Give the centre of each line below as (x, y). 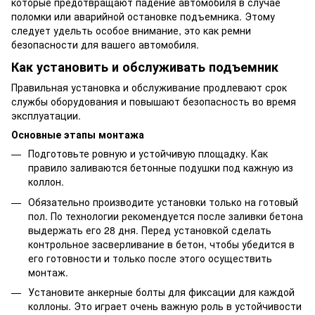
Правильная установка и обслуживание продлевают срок (149, 88)
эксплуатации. (46, 116)
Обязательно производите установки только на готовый (163, 201)
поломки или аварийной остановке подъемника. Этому (143, 17)
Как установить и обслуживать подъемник (145, 67)
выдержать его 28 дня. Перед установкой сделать (150, 230)
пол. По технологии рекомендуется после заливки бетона (166, 216)
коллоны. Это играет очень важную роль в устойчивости (165, 306)
